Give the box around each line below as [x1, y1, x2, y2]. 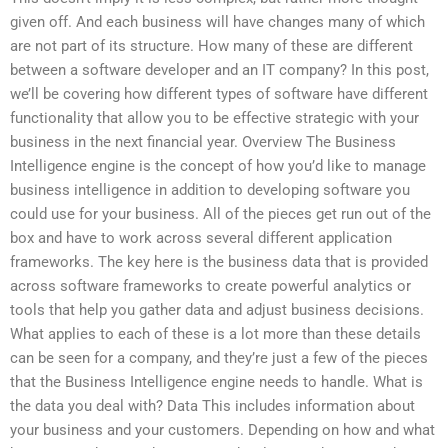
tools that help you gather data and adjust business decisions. [10, 301, 424, 320]
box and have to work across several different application [10, 229, 392, 248]
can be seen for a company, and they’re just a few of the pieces [10, 349, 428, 368]
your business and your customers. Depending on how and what [10, 421, 435, 440]
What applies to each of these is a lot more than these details [10, 325, 421, 344]
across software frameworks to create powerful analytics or [10, 277, 411, 296]
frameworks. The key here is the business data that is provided [10, 253, 428, 272]
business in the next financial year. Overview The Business [10, 133, 396, 152]
